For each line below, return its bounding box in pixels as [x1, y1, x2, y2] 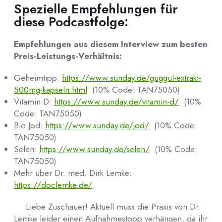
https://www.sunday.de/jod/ [45, 119, 149, 131]
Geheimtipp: [14, 72, 62, 84]
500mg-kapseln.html [14, 84, 87, 96]
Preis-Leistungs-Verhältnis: [14, 50, 122, 62]
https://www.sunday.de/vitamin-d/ [54, 96, 179, 108]
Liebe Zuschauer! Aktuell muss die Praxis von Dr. [23, 201, 201, 213]
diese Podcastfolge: [14, 12, 128, 31]
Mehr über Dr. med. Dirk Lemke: [14, 167, 132, 179]
